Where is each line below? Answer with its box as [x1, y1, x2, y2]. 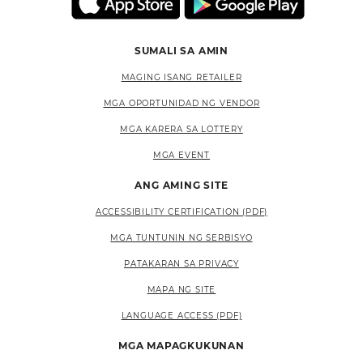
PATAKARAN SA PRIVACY [124, 258, 239, 269]
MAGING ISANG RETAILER [121, 72, 242, 83]
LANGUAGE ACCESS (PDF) [121, 310, 242, 321]
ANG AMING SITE [135, 179, 228, 191]
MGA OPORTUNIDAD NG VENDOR [103, 98, 260, 109]
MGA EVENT [152, 150, 211, 160]
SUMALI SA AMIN [134, 45, 229, 57]
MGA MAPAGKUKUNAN [118, 340, 245, 352]
